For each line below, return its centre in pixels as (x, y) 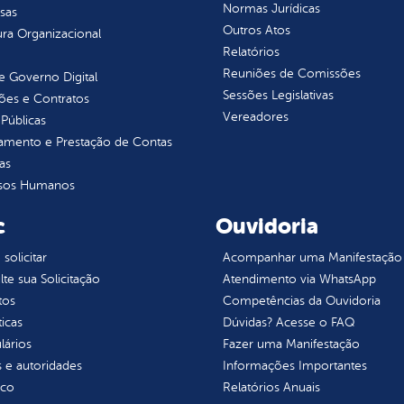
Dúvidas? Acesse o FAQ (288, 323)
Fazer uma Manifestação (291, 344)
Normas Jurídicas (271, 9)
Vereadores (255, 117)
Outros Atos (256, 31)
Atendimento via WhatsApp (299, 280)
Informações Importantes (294, 366)
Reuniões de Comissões (291, 74)
